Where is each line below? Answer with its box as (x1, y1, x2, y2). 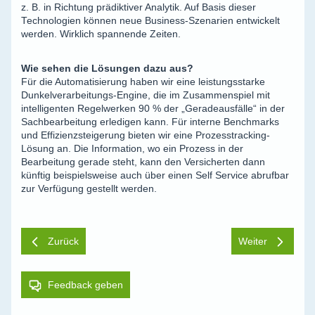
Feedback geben (48, 280, 123, 290)
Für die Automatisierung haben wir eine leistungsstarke (21, 77, 265, 87)
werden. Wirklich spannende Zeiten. (21, 29, 181, 39)
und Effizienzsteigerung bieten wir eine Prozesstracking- (21, 130, 270, 141)
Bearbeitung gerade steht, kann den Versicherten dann (21, 157, 265, 167)
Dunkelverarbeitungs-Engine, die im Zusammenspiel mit (21, 90, 270, 101)
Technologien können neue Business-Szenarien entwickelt (21, 15, 280, 26)
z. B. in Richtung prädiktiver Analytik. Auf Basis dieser (21, 2, 256, 13)
